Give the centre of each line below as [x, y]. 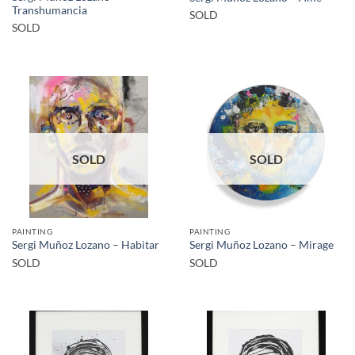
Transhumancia [50, 11]
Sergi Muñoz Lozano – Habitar [86, 245]
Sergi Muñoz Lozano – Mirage [261, 245]
